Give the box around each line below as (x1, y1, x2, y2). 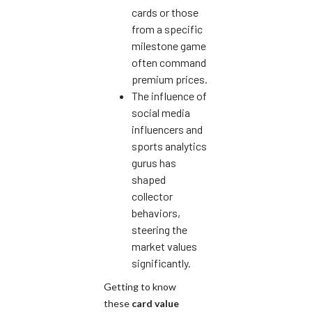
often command (132, 55, 206, 69)
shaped (132, 172, 166, 186)
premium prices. (132, 72, 208, 86)
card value (132, 297, 179, 309)
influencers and (132, 122, 203, 136)
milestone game (132, 38, 206, 52)
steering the (132, 222, 187, 236)
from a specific (132, 22, 203, 36)
